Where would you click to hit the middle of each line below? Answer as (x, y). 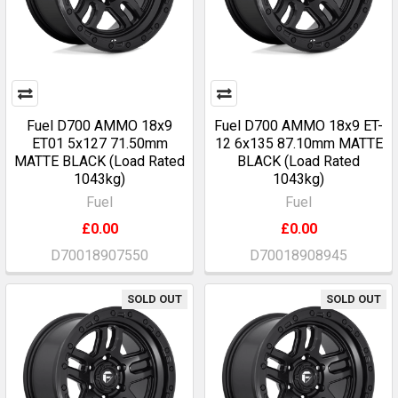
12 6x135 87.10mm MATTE (298, 143)
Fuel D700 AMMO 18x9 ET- (298, 126)
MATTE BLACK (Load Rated (99, 161)
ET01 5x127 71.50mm (99, 143)
